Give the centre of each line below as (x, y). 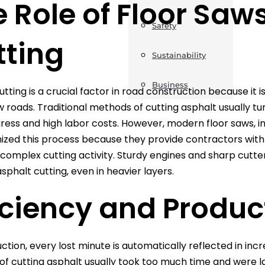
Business (170, 85)
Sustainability (179, 55)
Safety (164, 25)
